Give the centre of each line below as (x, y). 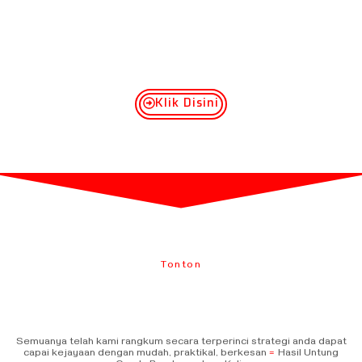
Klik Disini (187, 102)
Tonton (181, 267)
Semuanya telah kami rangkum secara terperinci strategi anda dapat (181, 343)
